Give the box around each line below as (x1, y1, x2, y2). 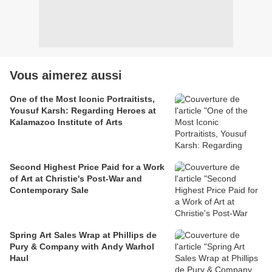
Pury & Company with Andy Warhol (10, 242, 154, 252)
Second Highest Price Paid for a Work (10, 162, 165, 172)
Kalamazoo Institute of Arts (10, 117, 123, 127)
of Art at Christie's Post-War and (10, 174, 142, 184)
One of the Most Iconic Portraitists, (10, 94, 155, 104)
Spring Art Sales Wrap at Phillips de (10, 230, 157, 240)
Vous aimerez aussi (10, 69, 122, 83)
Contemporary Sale (10, 185, 89, 195)
